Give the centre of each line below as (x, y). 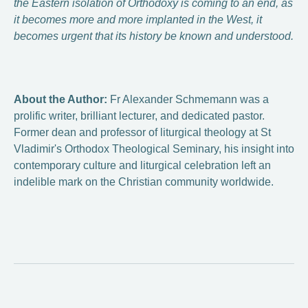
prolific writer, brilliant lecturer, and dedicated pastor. (139, 116)
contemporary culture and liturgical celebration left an (142, 166)
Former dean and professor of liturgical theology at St (142, 133)
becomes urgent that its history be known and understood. (154, 36)
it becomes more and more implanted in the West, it (138, 20)
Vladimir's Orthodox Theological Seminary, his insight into (154, 149)
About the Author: (62, 100)
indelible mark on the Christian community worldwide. (144, 182)
